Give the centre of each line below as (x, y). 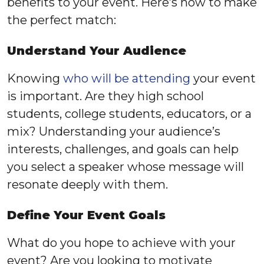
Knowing (35, 78)
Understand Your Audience (97, 50)
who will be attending (127, 78)
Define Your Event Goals (86, 215)
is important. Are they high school (105, 96)
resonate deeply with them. (88, 184)
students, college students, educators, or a (129, 113)
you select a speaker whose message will (126, 166)
